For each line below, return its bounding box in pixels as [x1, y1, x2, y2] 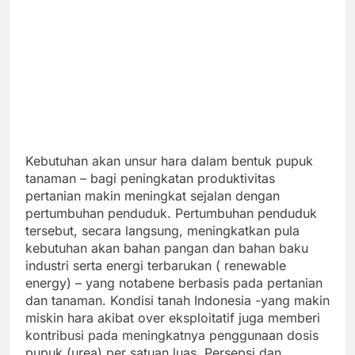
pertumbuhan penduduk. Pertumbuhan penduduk [25, 205, 317, 222]
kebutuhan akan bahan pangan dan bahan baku [25, 240, 308, 257]
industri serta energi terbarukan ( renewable [25, 258, 286, 274]
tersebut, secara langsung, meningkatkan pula [25, 223, 300, 239]
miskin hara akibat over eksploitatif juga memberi [25, 310, 320, 326]
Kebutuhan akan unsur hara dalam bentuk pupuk [25, 153, 313, 170]
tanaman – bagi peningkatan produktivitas [25, 170, 275, 187]
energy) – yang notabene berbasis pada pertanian [25, 275, 323, 292]
